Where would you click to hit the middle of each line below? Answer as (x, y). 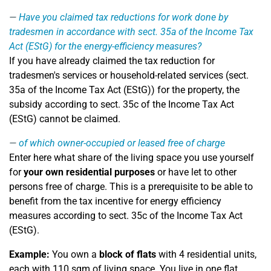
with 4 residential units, (206, 254)
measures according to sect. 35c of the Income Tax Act (126, 216)
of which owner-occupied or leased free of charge (122, 143)
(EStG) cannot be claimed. (65, 119)
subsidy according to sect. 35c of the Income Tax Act (122, 104)
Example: (29, 254)
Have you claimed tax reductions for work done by (123, 17)
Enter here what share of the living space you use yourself (132, 158)
